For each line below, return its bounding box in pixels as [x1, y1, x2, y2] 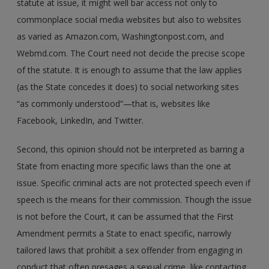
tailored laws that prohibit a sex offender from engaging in [17, 244, 243, 256]
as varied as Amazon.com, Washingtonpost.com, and [17, 30, 225, 42]
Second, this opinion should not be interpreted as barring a [17, 143, 245, 155]
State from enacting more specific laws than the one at [17, 160, 232, 172]
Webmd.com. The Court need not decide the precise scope [17, 47, 246, 59]
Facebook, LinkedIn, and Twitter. [17, 114, 144, 126]
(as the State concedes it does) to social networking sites [17, 80, 240, 92]
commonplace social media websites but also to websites [17, 13, 242, 25]
